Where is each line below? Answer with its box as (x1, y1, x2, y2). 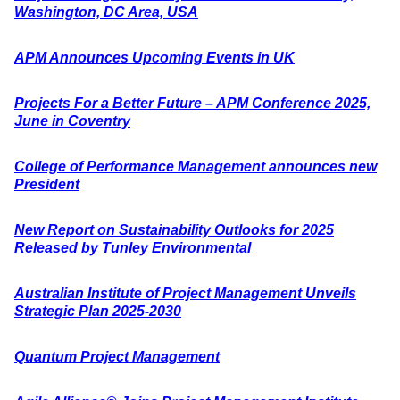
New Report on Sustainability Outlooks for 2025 (14, 222, 334, 237)
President (14, 177, 79, 192)
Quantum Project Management (14, 349, 220, 364)
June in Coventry (14, 113, 130, 129)
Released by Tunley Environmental (14, 240, 251, 255)
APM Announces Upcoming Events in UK (14, 50, 295, 65)
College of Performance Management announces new (14, 159, 377, 174)
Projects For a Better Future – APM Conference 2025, (14, 96, 371, 111)
